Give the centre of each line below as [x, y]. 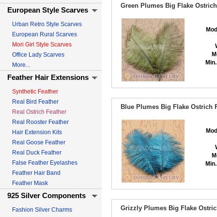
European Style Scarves [48, 10]
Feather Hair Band [36, 173]
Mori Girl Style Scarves [42, 45]
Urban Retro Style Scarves [47, 24]
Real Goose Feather [39, 142]
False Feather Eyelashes [45, 163]
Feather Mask [30, 183]
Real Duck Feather [37, 153]
